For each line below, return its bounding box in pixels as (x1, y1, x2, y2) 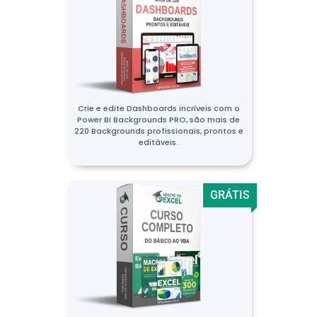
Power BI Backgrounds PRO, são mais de (77, 113, 240, 125)
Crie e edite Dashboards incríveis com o (77, 102, 240, 114)
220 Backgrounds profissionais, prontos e (74, 125, 243, 137)
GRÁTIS (209, 188, 250, 202)
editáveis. (139, 136, 178, 148)
